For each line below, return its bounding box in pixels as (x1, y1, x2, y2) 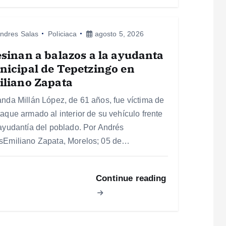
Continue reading (96, 173, 166, 183)
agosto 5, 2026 (92, 29, 144, 38)
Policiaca (48, 29, 77, 38)
